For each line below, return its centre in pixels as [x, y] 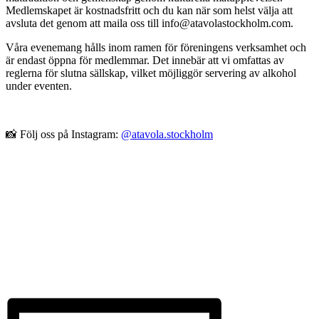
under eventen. [39, 85]
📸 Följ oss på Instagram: [63, 134]
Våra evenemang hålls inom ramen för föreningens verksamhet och [156, 47]
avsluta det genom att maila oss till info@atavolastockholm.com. [150, 23]
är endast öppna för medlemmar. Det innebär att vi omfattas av [145, 60]
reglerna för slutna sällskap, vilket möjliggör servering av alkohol [151, 73]
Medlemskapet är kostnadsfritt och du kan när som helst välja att [149, 10]
